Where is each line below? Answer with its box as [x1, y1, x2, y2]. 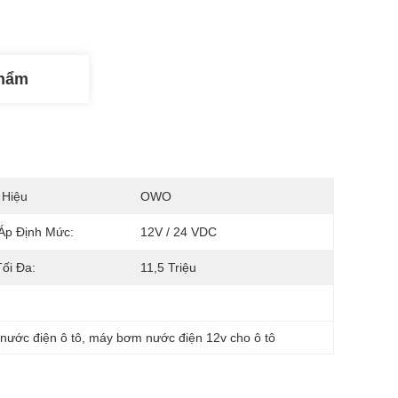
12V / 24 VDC [140, 225, 217, 239]
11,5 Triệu [140, 260, 196, 275]
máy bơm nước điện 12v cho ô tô [89, 330, 276, 345]
